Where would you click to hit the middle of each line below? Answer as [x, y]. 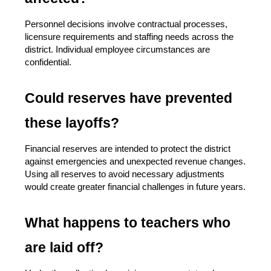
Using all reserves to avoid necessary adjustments [125, 175]
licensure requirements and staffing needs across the [129, 37]
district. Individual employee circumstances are [117, 50]
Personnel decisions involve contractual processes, [126, 24]
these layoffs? [72, 123]
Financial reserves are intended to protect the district [128, 149]
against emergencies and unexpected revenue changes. [135, 162]
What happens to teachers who [128, 223]
